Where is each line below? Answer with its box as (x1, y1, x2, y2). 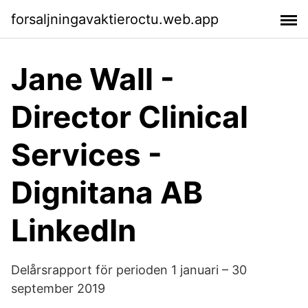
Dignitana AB (11, 174, 203, 211)
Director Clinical (11, 98, 248, 135)
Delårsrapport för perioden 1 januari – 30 (11, 263, 247, 277)
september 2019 (11, 281, 105, 296)
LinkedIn (11, 212, 136, 249)
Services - (11, 136, 162, 173)
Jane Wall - (11, 60, 175, 98)
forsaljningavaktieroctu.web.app (11, 10, 219, 27)
